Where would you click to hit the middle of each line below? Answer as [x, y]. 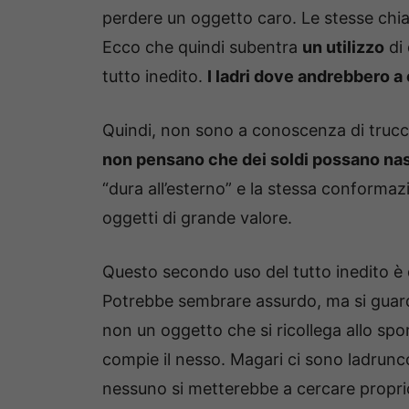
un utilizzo [343, 47]
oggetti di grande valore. [197, 218]
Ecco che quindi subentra [202, 47]
